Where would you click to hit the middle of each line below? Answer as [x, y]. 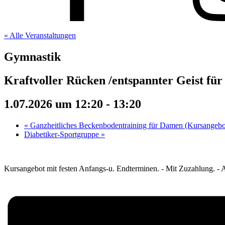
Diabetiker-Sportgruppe [63, 134]
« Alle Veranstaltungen [40, 35]
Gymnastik [32, 57]
